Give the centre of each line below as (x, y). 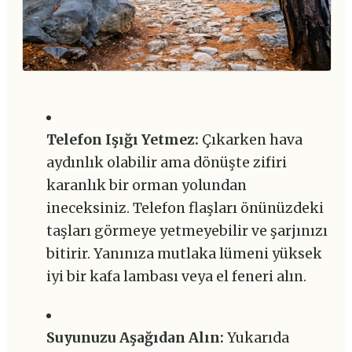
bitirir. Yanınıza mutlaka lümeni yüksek (184, 253)
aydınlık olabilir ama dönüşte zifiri (166, 162)
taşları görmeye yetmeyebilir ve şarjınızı (187, 231)
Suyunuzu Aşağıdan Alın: (135, 337)
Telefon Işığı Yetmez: (122, 139)
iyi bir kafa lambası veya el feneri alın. (176, 276)
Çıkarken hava (250, 139)
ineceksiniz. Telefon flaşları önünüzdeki (185, 208)
